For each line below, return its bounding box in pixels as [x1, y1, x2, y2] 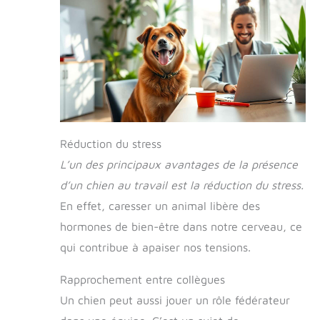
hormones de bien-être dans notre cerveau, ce [60, 219, 302, 233]
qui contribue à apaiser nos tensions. [60, 240, 251, 254]
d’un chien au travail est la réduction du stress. [60, 178, 304, 191]
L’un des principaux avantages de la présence [60, 157, 298, 171]
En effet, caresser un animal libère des [60, 199, 260, 212]
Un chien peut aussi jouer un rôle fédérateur [60, 293, 290, 306]
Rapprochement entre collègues [60, 272, 225, 286]
